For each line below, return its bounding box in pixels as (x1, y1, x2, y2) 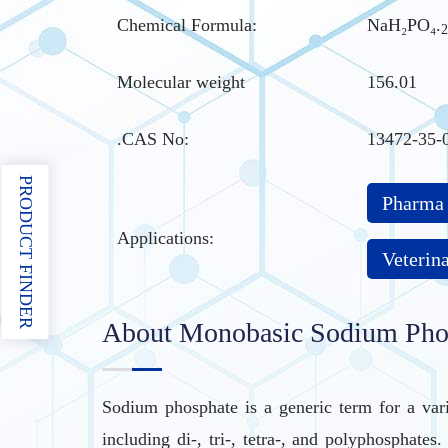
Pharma (382, 192, 444, 214)
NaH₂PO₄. (367, 15, 441, 35)
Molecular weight (117, 72, 245, 92)
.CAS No (117, 129, 184, 149)
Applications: (117, 228, 214, 248)
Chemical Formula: (117, 15, 257, 35)
